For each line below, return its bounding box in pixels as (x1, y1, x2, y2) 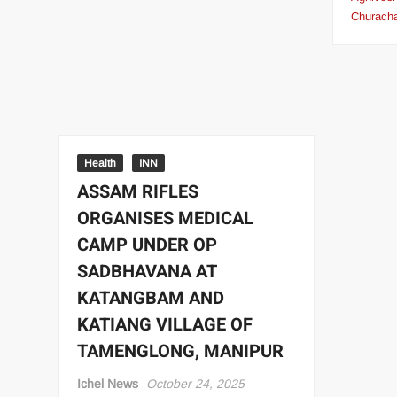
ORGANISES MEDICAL (77, 205, 254, 231)
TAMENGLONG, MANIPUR (77, 338, 284, 364)
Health (84, 156, 117, 169)
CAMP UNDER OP (77, 231, 218, 258)
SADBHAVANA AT (77, 258, 218, 284)
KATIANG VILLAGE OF (77, 311, 253, 338)
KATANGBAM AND (77, 284, 225, 311)
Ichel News (77, 376, 139, 391)
